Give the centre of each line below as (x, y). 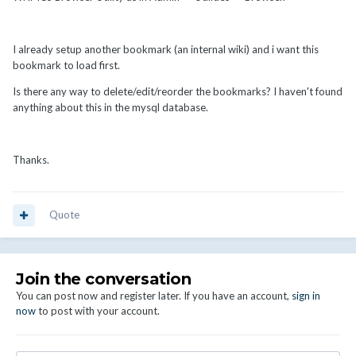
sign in (306, 296)
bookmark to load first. (66, 66)
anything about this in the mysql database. (110, 108)
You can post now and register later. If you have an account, (154, 296)
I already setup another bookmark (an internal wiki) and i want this (166, 50)
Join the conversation (104, 279)
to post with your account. (98, 311)
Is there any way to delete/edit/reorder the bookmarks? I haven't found (178, 92)
